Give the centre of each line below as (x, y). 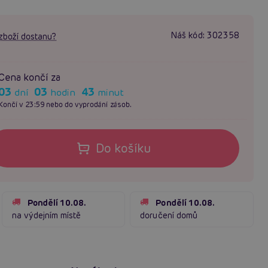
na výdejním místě (46, 215)
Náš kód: (188, 35)
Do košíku (123, 148)
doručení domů (169, 215)
